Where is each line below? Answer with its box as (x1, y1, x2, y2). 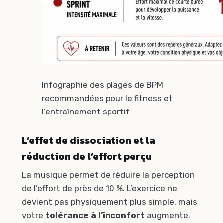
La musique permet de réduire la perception (22, 169, 195, 180)
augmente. (145, 210, 190, 220)
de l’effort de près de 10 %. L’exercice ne (22, 183, 177, 193)
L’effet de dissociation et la (22, 133, 155, 148)
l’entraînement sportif (42, 107, 130, 117)
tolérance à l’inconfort (45, 210, 145, 220)
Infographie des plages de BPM (42, 80, 163, 90)
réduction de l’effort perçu (22, 149, 152, 164)
